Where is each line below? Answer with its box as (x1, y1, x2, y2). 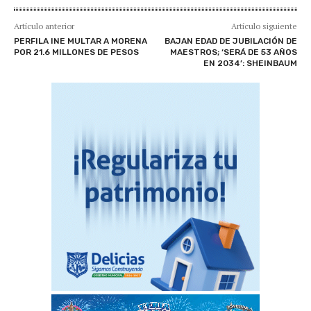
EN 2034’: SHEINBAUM (203, 58, 297, 68)
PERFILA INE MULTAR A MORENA (14, 35, 147, 46)
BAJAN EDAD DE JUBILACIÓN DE (164, 35, 297, 46)
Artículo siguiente (230, 20, 297, 31)
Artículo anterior (14, 20, 74, 31)
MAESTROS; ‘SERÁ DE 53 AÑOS (169, 47, 297, 57)
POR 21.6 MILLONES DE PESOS (14, 47, 139, 57)
